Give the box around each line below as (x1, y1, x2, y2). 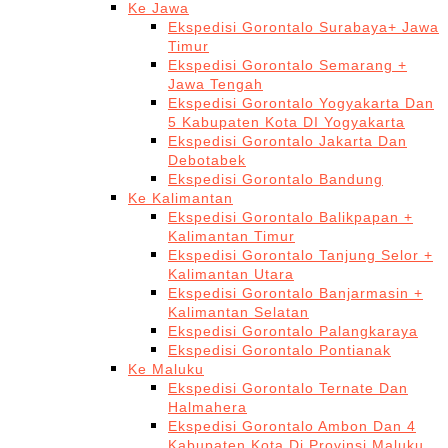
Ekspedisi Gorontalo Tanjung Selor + (168, 247, 433, 263)
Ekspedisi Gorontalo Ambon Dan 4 (168, 418, 416, 434)
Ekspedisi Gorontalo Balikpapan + (168, 209, 413, 225)
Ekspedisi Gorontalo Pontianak (168, 342, 391, 358)
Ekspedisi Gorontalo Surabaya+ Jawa (168, 19, 439, 35)
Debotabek (168, 152, 246, 168)
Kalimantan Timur (168, 228, 295, 244)
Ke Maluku (128, 361, 204, 377)
